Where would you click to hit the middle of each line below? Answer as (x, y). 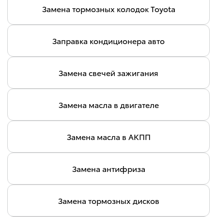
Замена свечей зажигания (108, 72)
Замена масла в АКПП (108, 136)
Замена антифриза (108, 168)
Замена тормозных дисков (108, 200)
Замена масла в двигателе (108, 104)
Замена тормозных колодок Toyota (108, 8)
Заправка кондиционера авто (108, 40)
